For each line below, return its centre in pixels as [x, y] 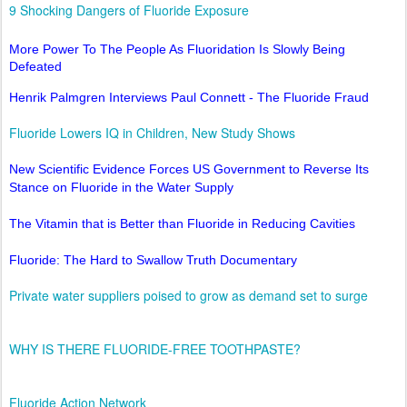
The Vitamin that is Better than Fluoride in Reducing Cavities [182, 224]
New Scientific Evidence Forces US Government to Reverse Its [189, 169]
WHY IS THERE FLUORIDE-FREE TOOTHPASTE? [155, 349]
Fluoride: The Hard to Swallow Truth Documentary [153, 260]
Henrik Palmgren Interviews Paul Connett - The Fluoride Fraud [189, 98]
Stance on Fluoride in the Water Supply [121, 188]
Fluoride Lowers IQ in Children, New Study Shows [152, 133]
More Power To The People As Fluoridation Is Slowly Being [177, 50]
